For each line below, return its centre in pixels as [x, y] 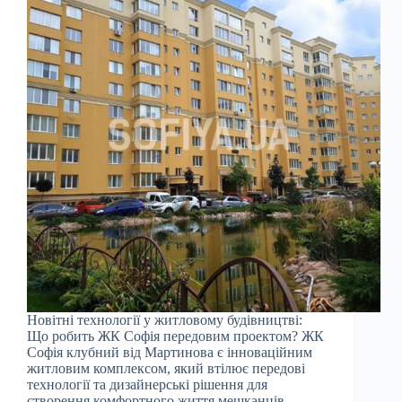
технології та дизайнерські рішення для [147, 385]
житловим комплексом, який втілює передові [166, 369]
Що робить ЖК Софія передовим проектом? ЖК [175, 336]
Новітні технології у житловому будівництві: [165, 320]
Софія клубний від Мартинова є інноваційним [170, 353]
